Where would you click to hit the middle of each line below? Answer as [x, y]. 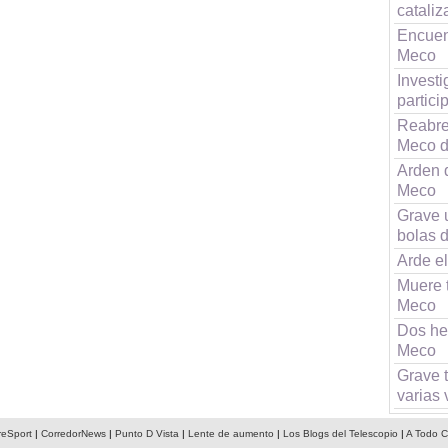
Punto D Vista [146, 433]
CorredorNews [73, 433]
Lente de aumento [230, 433]
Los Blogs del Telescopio [340, 433]
